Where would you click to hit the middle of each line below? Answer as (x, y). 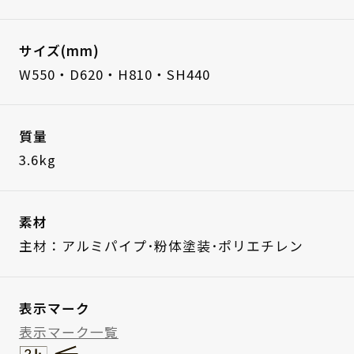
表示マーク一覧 (68, 331)
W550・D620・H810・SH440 (114, 74)
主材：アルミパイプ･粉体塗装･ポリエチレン (161, 246)
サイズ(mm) (59, 50)
